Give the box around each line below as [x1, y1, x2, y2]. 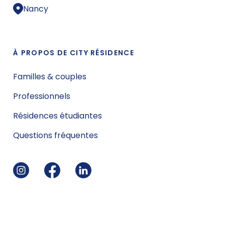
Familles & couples [13, 70, 86, 82]
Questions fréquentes [13, 129, 98, 141]
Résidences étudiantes [13, 109, 102, 122]
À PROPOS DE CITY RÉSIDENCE [13, 47, 134, 58]
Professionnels [13, 90, 70, 102]
